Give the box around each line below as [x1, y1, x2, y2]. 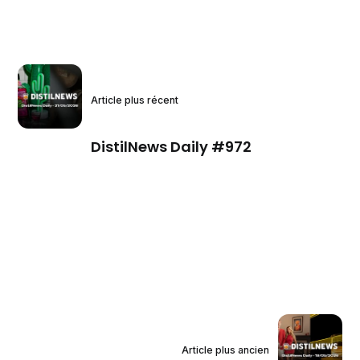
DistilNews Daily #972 [91, 136, 252, 157]
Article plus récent [91, 94, 179, 107]
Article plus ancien [181, 344, 269, 357]
